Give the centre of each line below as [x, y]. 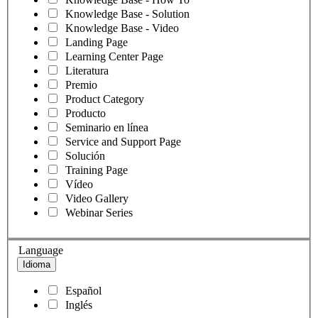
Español [83, 291]
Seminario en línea [107, 127]
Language [41, 251]
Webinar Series [99, 212]
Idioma [37, 265]
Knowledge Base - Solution [127, 13]
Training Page [97, 170]
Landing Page [97, 42]
